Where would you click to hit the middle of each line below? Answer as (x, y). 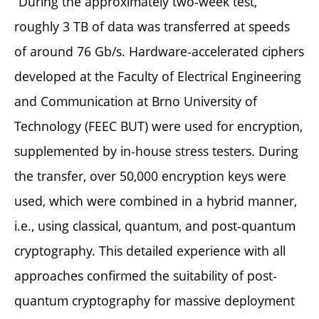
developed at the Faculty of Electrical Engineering (158, 76)
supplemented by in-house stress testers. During (156, 151)
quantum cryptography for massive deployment (155, 300)
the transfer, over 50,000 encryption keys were (150, 176)
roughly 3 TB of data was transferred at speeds (152, 26)
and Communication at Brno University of (136, 101)
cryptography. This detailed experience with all (150, 250)
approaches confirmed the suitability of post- (146, 275)
